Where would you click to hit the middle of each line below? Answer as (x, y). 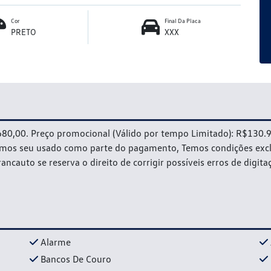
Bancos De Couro (76, 259)
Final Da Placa (182, 20)
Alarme (56, 242)
